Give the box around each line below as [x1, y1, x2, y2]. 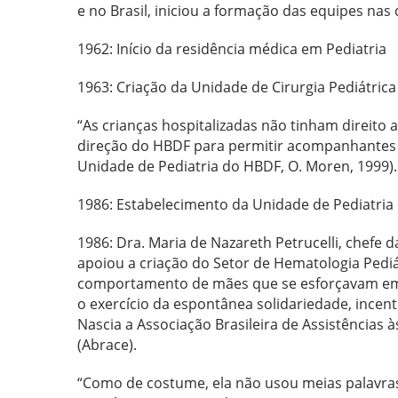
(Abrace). [77, 335, 137, 354]
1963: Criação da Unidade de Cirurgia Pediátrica [77, 77, 396, 97]
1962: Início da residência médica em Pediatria [77, 39, 386, 59]
